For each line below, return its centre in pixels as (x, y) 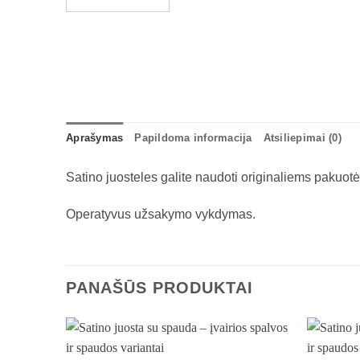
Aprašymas (95, 138)
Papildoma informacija (193, 138)
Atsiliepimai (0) (302, 138)
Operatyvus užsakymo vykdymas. (161, 214)
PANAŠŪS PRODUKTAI (160, 287)
